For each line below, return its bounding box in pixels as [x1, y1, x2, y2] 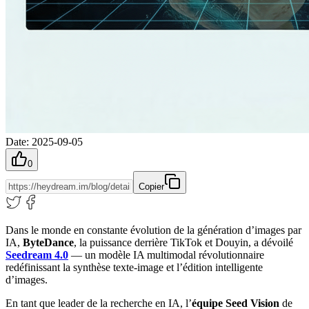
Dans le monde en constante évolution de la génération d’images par [6, 223, 301, 236]
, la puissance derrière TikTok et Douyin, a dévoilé [74, 236, 293, 248]
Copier [139, 181, 164, 192]
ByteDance [23, 236, 74, 248]
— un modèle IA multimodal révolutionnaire [68, 248, 264, 261]
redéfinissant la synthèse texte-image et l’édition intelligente [6, 261, 263, 273]
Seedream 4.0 [6, 248, 68, 261]
